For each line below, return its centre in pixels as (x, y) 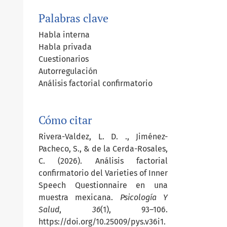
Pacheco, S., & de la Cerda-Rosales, (103, 149)
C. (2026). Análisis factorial (103, 161)
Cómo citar (65, 120)
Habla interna (64, 35)
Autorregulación (68, 71)
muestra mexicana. (79, 198)
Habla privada (65, 47)
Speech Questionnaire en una (103, 185)
